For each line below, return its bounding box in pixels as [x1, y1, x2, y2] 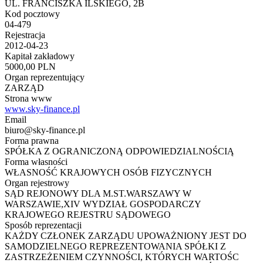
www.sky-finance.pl [5, 104, 80, 114]
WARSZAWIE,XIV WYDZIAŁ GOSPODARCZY [5, 199, 201, 210]
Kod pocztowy [5, 9, 60, 19]
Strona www [5, 93, 52, 104]
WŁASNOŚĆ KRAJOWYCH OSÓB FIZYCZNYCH [5, 167, 212, 178]
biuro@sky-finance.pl [5, 125, 85, 136]
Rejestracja [5, 30, 45, 41]
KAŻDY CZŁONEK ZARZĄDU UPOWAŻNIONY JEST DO [5, 231, 247, 241]
